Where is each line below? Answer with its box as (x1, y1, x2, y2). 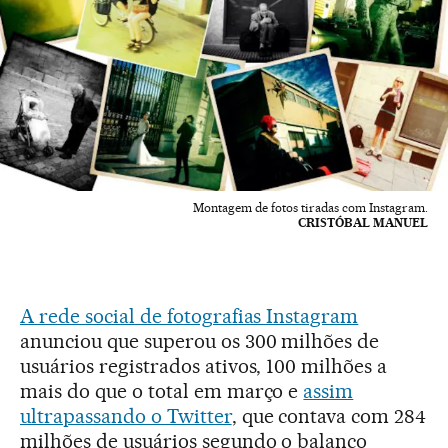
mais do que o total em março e (20, 379, 304, 404)
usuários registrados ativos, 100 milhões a (20, 354, 388, 379)
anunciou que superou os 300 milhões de (20, 329, 380, 354)
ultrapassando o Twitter (20, 404, 232, 429)
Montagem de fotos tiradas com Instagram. (193, 200, 428, 216)
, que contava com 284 (231, 404, 427, 429)
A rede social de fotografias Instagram (20, 304, 359, 329)
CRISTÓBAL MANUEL (298, 215, 428, 231)
